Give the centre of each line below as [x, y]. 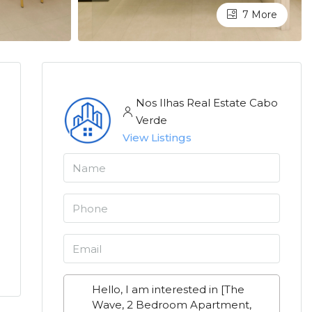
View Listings [157, 138]
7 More [258, 15]
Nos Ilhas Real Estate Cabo [206, 103]
